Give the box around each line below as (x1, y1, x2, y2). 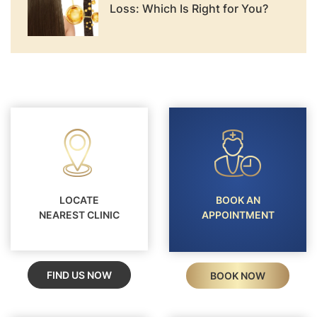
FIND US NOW (47, 268, 112, 281)
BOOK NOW (210, 269, 265, 282)
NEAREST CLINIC (39, 208, 120, 221)
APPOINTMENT (201, 208, 275, 221)
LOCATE (59, 193, 99, 206)
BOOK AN (215, 193, 260, 206)
